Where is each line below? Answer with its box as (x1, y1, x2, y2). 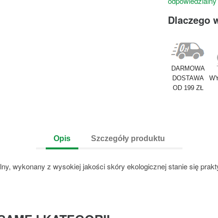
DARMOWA (171, 64, 205, 72)
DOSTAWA (172, 74, 204, 82)
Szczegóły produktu (91, 134, 165, 143)
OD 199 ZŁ (173, 84, 204, 91)
